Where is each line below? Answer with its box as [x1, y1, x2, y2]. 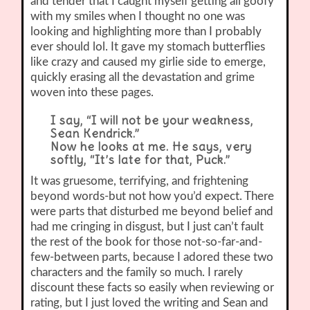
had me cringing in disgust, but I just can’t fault [30, 221, 264, 233]
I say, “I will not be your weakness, [50, 113, 253, 129]
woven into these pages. [30, 86, 154, 99]
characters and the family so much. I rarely [30, 266, 244, 279]
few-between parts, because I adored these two [30, 251, 274, 264]
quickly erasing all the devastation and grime [30, 71, 255, 84]
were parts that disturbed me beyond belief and [30, 206, 274, 218]
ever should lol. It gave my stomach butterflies [30, 41, 266, 53]
